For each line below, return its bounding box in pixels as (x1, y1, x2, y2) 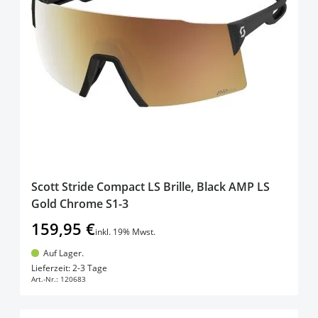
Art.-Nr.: (31, 274, 58, 285)
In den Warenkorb (116, 256, 224, 273)
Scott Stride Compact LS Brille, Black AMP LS (31, 178, 270, 194)
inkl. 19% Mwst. (95, 225, 155, 238)
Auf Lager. (43, 246, 84, 259)
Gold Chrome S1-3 (31, 195, 128, 212)
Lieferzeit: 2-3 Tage (31, 262, 107, 275)
